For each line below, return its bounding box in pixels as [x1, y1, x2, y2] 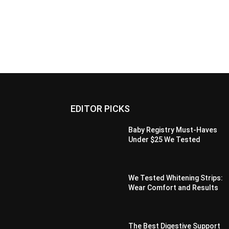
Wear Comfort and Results [128, 184, 219, 192]
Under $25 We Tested [128, 135, 201, 144]
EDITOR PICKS [71, 103, 130, 114]
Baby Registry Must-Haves [128, 126, 218, 134]
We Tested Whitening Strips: [128, 174, 223, 182]
